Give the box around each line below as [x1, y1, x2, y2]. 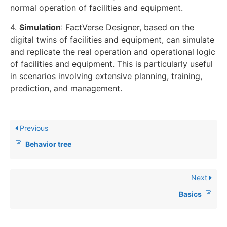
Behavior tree [25, 139, 71, 148]
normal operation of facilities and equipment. [10, 3, 183, 13]
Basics [179, 189, 202, 198]
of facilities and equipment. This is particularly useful [10, 58, 213, 69]
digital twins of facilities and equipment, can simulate [10, 34, 214, 45]
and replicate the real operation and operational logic [10, 46, 215, 57]
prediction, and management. [10, 83, 122, 93]
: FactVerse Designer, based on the [61, 22, 194, 32]
